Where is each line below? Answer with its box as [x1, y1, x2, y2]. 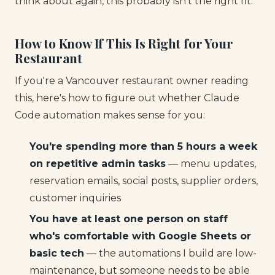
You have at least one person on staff [29, 213, 228, 225]
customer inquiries [29, 192, 121, 204]
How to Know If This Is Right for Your [15, 34, 233, 52]
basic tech [29, 247, 84, 260]
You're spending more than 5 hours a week [29, 140, 257, 152]
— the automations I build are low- [84, 247, 257, 260]
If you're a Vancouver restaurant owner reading [15, 75, 249, 87]
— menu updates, [166, 157, 256, 169]
